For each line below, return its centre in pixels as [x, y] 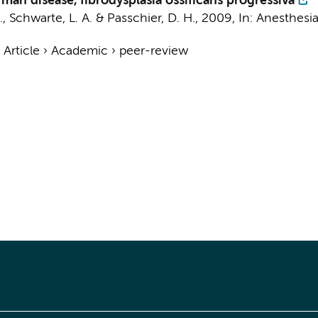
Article [21, 51]
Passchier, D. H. [151, 18]
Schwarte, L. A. [50, 18]
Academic [79, 51]
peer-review [153, 51]
